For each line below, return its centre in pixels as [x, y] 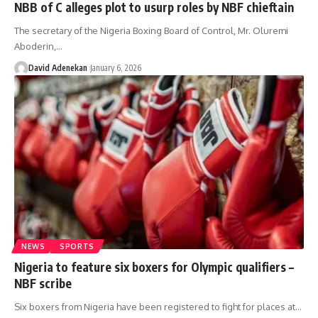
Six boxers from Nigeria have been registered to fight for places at [155, 306]
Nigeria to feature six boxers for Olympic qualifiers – [154, 267]
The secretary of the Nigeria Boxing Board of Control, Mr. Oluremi [151, 31]
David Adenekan [58, 68]
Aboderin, [35, 46]
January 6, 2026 [116, 68]
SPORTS [77, 246]
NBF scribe [43, 283]
